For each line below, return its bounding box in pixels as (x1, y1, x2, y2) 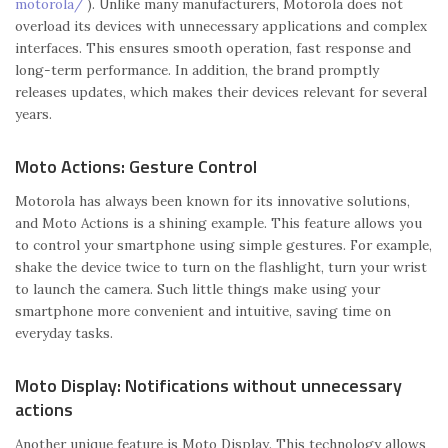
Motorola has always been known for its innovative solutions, (15, 191, 410, 210)
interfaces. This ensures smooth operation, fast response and (15, 38, 411, 57)
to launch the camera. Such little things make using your (15, 279, 380, 298)
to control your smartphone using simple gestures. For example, (15, 235, 432, 254)
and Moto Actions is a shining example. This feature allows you (15, 213, 422, 232)
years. (15, 104, 52, 123)
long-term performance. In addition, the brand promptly (15, 60, 379, 79)
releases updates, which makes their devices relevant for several (15, 82, 427, 101)
